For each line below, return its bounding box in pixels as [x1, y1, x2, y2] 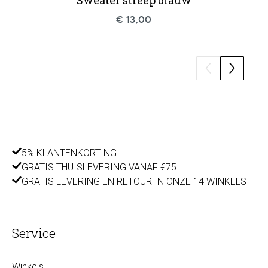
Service [12, 224, 56, 242]
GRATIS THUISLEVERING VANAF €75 [22, 162, 176, 173]
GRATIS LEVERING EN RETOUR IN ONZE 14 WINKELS [22, 176, 246, 187]
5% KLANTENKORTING [22, 147, 117, 159]
